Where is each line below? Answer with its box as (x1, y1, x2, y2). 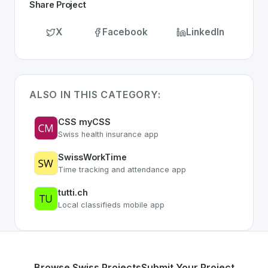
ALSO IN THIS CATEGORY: (29, 89, 161, 100)
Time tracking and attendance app (58, 165, 186, 174)
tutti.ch (58, 187, 88, 197)
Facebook (102, 26, 148, 38)
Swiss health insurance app (58, 130, 159, 139)
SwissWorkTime (58, 152, 127, 162)
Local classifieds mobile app (58, 200, 165, 209)
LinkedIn (186, 26, 224, 38)
